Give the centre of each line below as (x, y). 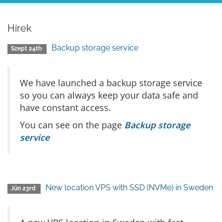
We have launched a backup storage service (111, 83)
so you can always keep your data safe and (109, 95)
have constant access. (65, 108)
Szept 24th (27, 49)
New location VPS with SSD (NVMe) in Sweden (130, 188)
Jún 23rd (24, 188)
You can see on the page (72, 125)
